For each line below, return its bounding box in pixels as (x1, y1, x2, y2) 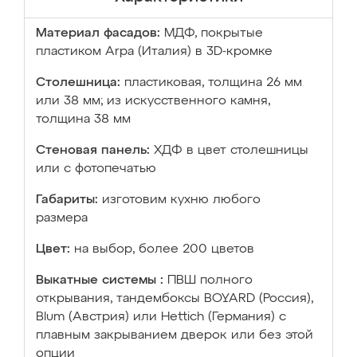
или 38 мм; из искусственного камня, (36, 95, 270, 108)
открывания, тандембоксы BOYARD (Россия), (36, 292, 313, 305)
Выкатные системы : (36, 274, 163, 287)
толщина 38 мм (36, 113, 131, 126)
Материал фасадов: (36, 27, 160, 40)
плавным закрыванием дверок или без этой (36, 329, 313, 342)
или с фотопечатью (36, 163, 156, 175)
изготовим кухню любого (102, 194, 261, 206)
